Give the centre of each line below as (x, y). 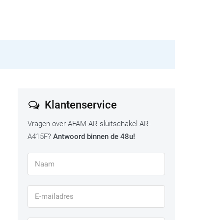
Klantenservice (79, 105)
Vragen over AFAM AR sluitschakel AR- (89, 124)
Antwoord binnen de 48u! (94, 137)
